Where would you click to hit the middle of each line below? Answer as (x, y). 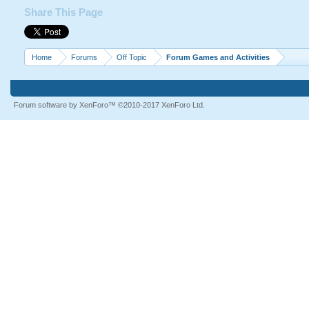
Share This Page (63, 12)
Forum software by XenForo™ (66, 105)
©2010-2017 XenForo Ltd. (161, 105)
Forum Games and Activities (218, 57)
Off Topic (131, 57)
